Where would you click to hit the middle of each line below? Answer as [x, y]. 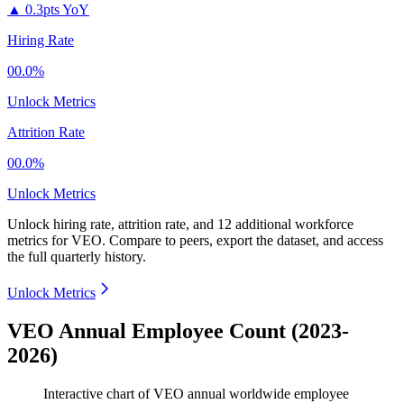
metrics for [39, 241]
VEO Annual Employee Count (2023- [178, 331]
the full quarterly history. [77, 257]
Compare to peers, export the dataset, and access [246, 241]
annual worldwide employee [266, 394]
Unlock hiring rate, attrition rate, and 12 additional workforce [180, 225]
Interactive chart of [98, 394]
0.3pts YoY [57, 10]
